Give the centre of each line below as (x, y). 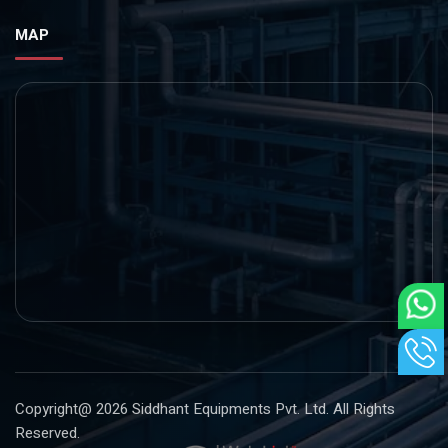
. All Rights (360, 409)
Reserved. (47, 433)
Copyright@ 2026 (73, 409)
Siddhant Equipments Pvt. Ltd (229, 409)
